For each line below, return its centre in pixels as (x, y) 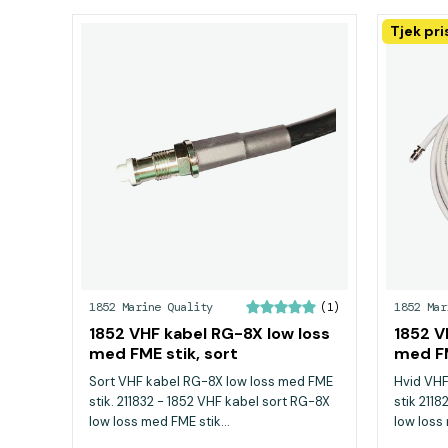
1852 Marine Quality (151, 307)
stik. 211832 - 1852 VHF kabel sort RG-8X (209, 401)
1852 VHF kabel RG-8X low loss (209, 333)
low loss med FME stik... (159, 421)
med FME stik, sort (163, 353)
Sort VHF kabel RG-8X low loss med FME (211, 381)
